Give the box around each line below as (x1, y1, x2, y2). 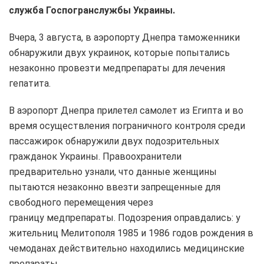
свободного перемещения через (9, 196, 153, 208)
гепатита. (9, 77, 53, 89)
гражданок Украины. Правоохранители (9, 150, 181, 162)
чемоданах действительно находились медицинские (9, 242, 245, 254)
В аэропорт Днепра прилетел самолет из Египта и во (9, 104, 243, 116)
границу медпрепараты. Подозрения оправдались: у (9, 212, 240, 223)
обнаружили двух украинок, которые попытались (9, 47, 230, 58)
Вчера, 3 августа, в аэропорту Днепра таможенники (9, 31, 240, 43)
